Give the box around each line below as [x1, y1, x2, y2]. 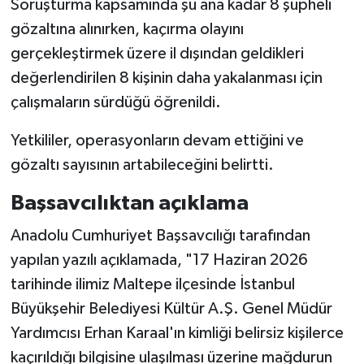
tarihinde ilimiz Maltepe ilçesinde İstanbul [10, 275, 295, 292]
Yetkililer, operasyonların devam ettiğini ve [10, 132, 304, 149]
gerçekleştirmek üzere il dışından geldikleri [10, 45, 304, 63]
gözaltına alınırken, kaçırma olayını [10, 21, 244, 38]
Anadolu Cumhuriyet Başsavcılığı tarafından [10, 227, 310, 244]
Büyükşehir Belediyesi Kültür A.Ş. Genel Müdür [10, 300, 332, 317]
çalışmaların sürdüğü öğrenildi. [10, 94, 221, 111]
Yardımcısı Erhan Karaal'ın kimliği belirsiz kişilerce [10, 324, 344, 341]
